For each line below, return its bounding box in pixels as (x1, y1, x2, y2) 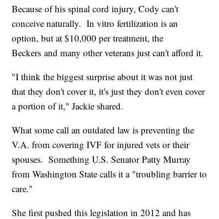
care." (12, 182, 36, 195)
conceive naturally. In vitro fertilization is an (12, 17, 178, 30)
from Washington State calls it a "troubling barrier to (12, 168, 207, 180)
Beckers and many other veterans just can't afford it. (12, 46, 207, 59)
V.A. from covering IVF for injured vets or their (12, 138, 190, 151)
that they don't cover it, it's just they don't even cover (12, 85, 205, 98)
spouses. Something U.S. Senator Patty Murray (12, 153, 191, 166)
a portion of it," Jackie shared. (12, 100, 124, 112)
